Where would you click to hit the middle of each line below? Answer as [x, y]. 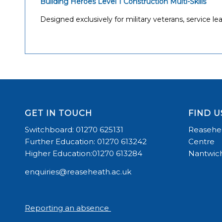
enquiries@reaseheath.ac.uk [78, 171]
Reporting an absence [68, 208]
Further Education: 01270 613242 [86, 141]
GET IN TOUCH [58, 113]
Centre [201, 141]
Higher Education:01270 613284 [83, 153]
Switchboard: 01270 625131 [74, 129]
